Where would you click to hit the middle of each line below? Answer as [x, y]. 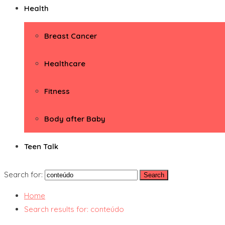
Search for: [23, 175]
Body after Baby [75, 119]
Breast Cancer [71, 36]
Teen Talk [41, 146]
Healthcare [65, 64]
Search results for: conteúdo [74, 209]
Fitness [57, 91]
